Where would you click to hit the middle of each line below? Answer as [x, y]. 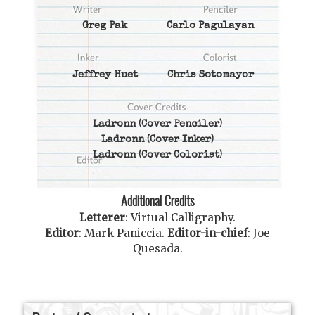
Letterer [102, 217]
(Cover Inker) [179, 140]
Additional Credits [157, 200]
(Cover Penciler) [179, 125]
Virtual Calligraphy [182, 217]
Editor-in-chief [207, 233]
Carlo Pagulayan [210, 26]
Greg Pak [105, 26]
